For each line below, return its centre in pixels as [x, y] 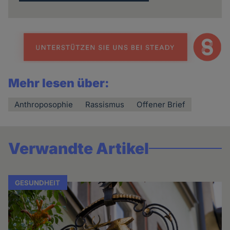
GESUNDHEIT [38, 183]
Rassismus [105, 104]
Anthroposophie [44, 104]
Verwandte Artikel [79, 148]
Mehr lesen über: [59, 83]
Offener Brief [161, 104]
